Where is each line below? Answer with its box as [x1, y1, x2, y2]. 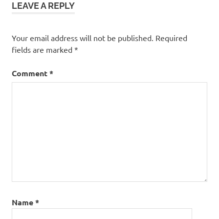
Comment [12, 67, 49, 78]
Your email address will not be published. [12, 32, 153, 43]
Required [155, 32, 187, 43]
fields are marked [12, 44, 74, 54]
